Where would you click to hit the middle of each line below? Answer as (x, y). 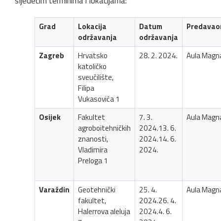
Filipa (86, 88)
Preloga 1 (93, 160)
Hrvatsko (92, 55)
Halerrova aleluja (104, 211)
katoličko (92, 66)
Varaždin (54, 189)
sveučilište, (95, 77)
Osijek (50, 117)
